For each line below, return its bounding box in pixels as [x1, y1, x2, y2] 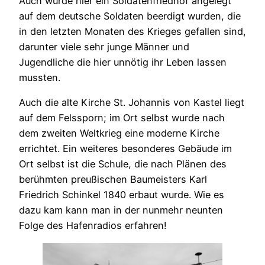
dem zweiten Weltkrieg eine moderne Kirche [19, 127, 219, 140]
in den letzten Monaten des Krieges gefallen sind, [19, 25, 246, 37]
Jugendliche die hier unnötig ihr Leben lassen [19, 56, 227, 68]
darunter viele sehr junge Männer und [19, 40, 189, 53]
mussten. [19, 71, 60, 83]
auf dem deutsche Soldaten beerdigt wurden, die [19, 9, 241, 22]
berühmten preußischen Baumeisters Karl [19, 173, 207, 186]
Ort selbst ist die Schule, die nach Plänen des [19, 158, 227, 170]
